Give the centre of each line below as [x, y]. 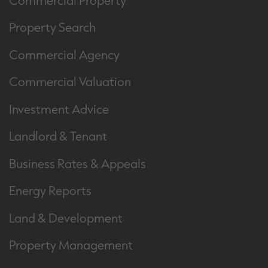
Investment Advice [59, 109]
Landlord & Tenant [58, 136]
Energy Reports [50, 191]
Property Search [52, 27]
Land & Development [66, 217]
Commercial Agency [64, 54]
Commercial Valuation [70, 82]
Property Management [71, 245]
